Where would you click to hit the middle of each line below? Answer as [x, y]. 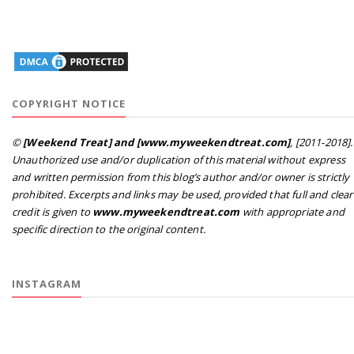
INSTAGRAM [47, 283]
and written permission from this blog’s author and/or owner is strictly [181, 177]
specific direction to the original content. [109, 229]
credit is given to [53, 211]
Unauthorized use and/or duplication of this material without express [179, 159]
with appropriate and [292, 211]
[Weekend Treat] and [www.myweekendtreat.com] [157, 142]
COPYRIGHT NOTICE [69, 103]
